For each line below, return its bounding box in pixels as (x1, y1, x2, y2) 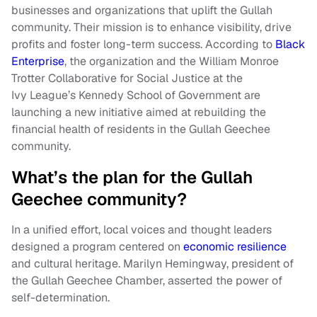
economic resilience (183, 239, 287, 255)
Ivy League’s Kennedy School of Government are (11, 88, 260, 103)
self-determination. (11, 290, 110, 306)
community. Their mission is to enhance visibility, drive (11, 20, 292, 35)
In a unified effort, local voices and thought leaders (11, 222, 272, 238)
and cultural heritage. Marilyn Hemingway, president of (11, 256, 294, 272)
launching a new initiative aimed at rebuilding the (11, 105, 266, 120)
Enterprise (11, 54, 64, 69)
